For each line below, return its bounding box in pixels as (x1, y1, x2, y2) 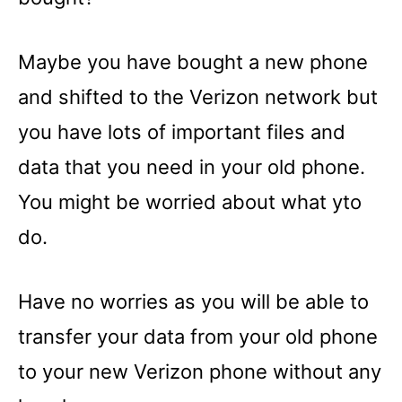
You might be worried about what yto (18, 190, 362, 214)
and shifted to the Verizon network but (18, 85, 378, 109)
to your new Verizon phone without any (18, 360, 381, 383)
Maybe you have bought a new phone (18, 50, 368, 74)
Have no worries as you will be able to (18, 290, 369, 313)
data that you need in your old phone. (18, 155, 365, 179)
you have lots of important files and (18, 120, 345, 144)
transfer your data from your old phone (18, 325, 378, 348)
